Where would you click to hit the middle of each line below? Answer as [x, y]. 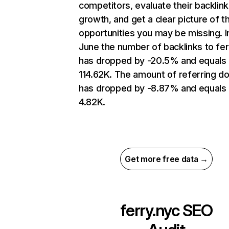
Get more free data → [166, 159]
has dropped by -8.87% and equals [153, 88]
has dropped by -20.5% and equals [153, 61]
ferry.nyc [150, 211]
